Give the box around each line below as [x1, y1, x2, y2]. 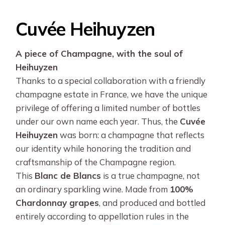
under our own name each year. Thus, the [16, 116, 180, 127]
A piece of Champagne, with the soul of [16, 48, 183, 59]
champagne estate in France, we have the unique [16, 89, 208, 100]
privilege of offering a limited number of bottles [16, 102, 201, 114]
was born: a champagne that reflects [58, 130, 205, 141]
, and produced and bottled [99, 197, 206, 208]
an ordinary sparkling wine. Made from [16, 184, 170, 195]
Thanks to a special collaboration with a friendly [16, 75, 206, 86]
